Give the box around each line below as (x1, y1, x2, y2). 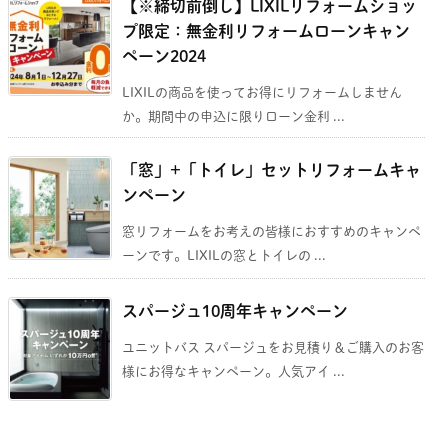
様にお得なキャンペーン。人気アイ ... (122, 364, 345, 378)
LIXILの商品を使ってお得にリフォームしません (122, 85, 402, 99)
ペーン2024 (122, 47, 206, 64)
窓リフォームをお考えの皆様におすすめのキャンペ (122, 224, 421, 238)
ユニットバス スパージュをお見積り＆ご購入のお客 (122, 340, 424, 354)
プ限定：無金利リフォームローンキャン (122, 22, 410, 39)
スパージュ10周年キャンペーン (122, 302, 348, 319)
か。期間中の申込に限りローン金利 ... (122, 109, 345, 123)
